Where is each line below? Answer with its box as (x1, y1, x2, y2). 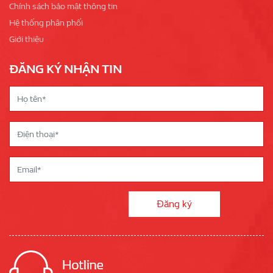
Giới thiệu (9, 34, 44, 45)
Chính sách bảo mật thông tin (9, 1, 118, 12)
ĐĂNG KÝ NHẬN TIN (9, 62, 122, 77)
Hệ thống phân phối (9, 18, 83, 29)
